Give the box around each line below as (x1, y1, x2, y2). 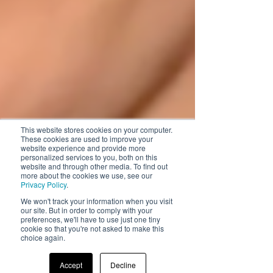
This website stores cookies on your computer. (21, 124, 172, 135)
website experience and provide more (21, 143, 146, 153)
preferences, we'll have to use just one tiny (21, 214, 160, 224)
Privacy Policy (21, 179, 66, 190)
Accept (59, 260, 82, 270)
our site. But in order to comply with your (21, 205, 152, 215)
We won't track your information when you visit (21, 196, 172, 206)
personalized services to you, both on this (21, 152, 157, 162)
